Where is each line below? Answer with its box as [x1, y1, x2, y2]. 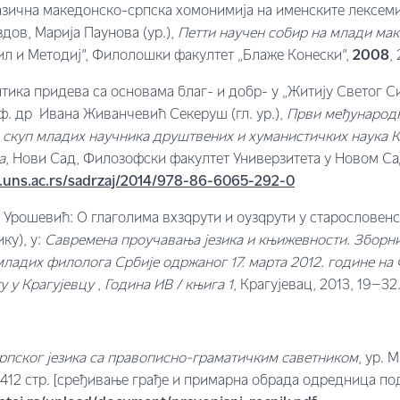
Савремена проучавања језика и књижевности [45, 235, 346, 247]
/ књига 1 [172, 279, 233, 292]
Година [104, 279, 154, 292]
